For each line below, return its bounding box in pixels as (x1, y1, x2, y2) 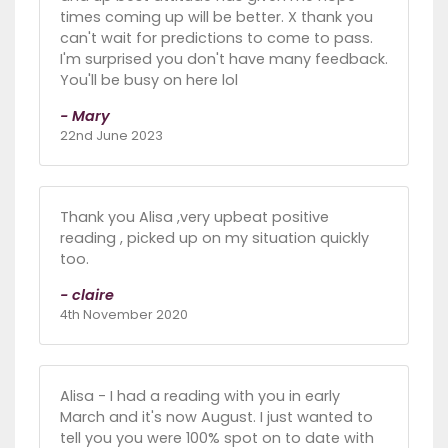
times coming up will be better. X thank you (60, 7, 373, 28)
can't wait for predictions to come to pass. (60, 28, 373, 49)
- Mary (60, 106, 110, 127)
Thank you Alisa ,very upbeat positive (60, 207, 329, 228)
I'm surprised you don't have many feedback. (60, 49, 388, 70)
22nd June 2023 (60, 127, 163, 145)
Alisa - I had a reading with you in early (60, 386, 340, 407)
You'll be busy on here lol (60, 70, 238, 91)
